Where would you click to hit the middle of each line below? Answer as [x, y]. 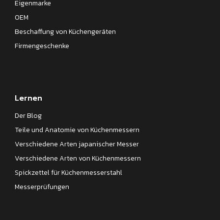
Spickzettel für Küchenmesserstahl [69, 172]
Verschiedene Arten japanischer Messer [77, 144]
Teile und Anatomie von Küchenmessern [77, 130]
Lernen [28, 97]
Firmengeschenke [42, 46]
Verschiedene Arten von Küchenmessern [78, 158]
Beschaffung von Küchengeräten [65, 31]
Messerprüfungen [42, 187]
